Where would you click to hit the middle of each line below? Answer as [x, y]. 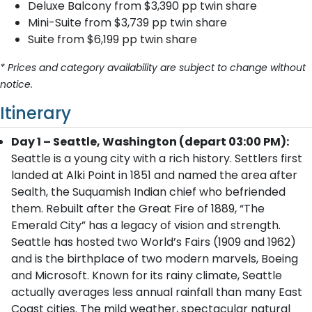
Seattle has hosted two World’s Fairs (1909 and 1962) [154, 242]
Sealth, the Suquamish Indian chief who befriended [148, 192]
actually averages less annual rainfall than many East [157, 292]
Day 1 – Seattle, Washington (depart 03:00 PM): [150, 142]
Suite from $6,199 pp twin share [112, 39]
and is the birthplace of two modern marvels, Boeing [155, 259]
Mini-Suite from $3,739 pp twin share [127, 23]
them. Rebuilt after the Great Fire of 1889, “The [138, 209]
